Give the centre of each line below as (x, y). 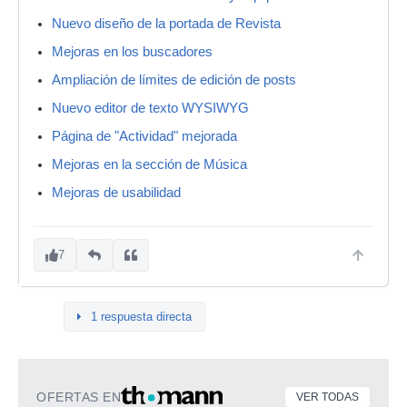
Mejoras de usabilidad (116, 193)
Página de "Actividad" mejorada (144, 136)
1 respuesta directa (141, 317)
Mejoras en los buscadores (132, 52)
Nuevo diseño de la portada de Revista (166, 24)
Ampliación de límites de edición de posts (174, 80)
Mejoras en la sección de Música (149, 164)
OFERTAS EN (79, 397)
